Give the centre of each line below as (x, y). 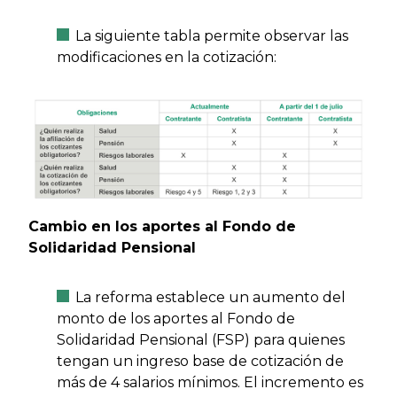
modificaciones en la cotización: (167, 57)
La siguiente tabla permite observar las (212, 35)
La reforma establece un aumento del (210, 298)
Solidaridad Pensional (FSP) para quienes (201, 340)
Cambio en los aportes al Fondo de (162, 227)
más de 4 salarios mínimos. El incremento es (210, 383)
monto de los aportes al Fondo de (176, 319)
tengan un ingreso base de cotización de (200, 362)
